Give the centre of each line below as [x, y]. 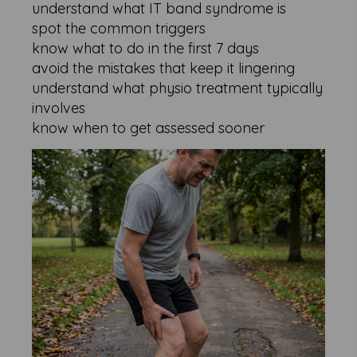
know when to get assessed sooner [149, 128]
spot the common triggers [119, 28]
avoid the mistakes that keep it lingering [164, 68]
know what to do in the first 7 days [146, 48]
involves [59, 108]
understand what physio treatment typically [178, 88]
